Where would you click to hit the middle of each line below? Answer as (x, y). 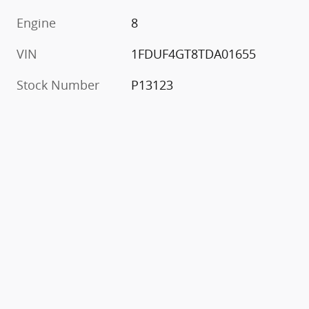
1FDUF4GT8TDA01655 (194, 54)
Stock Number (58, 85)
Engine (36, 23)
